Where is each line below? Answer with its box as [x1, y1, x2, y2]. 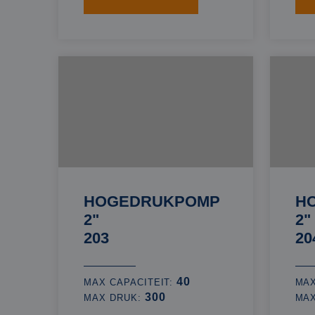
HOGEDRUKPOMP [84, 193, 220, 210]
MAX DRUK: [84, 292, 145, 303]
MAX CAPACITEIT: [84, 277, 177, 288]
